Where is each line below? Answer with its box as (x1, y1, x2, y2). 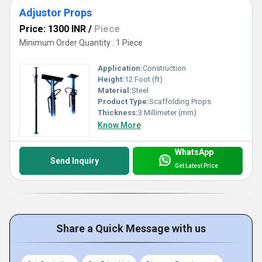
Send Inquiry (50, 156, 99, 166)
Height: (98, 75, 125, 84)
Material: (98, 86, 132, 95)
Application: (98, 64, 143, 73)
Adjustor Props (19, 6, 92, 19)
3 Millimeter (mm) (138, 108, 196, 118)
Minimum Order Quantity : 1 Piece (19, 37, 143, 47)
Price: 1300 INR (19, 23, 86, 35)
